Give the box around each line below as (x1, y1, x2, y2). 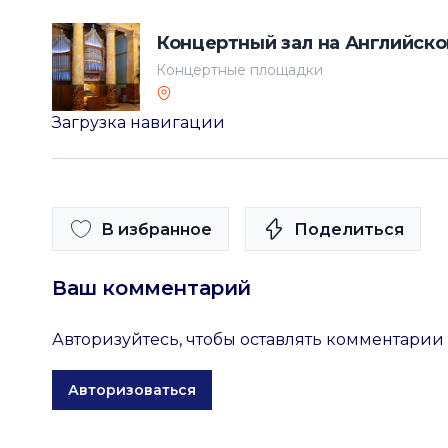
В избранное (101, 219, 212, 239)
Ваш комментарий (52, 276, 251, 300)
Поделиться (294, 219, 404, 239)
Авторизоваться (68, 381, 196, 399)
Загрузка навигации (52, 113, 225, 132)
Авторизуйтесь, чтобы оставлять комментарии (52, 330, 444, 349)
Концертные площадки (156, 61, 323, 79)
